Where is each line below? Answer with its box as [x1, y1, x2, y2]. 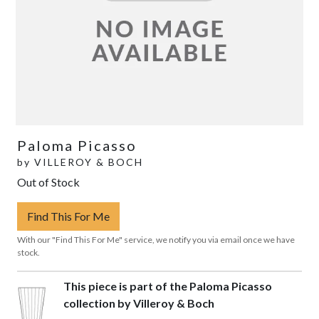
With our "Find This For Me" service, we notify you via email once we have [17, 234, 295, 245]
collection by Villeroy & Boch [63, 296, 215, 310]
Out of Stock [17, 174, 80, 189]
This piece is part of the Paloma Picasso [63, 278, 273, 293]
